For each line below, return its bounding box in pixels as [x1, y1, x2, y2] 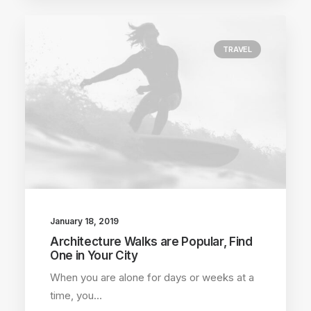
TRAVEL [223, 44, 252, 54]
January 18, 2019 [50, 215, 119, 226]
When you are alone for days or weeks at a [50, 270, 254, 284]
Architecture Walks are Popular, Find [50, 234, 253, 249]
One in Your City [50, 248, 138, 262]
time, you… [50, 288, 102, 302]
